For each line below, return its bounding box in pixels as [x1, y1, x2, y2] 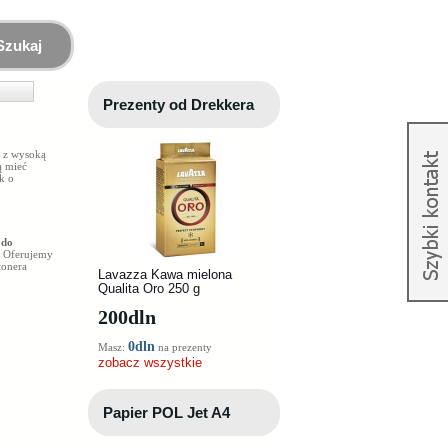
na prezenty [155, 341, 212, 353]
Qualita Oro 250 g [98, 281, 200, 296]
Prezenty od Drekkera [103, 96, 254, 113]
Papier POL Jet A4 [103, 404, 230, 421]
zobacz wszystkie [98, 355, 202, 370]
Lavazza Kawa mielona [98, 267, 232, 282]
